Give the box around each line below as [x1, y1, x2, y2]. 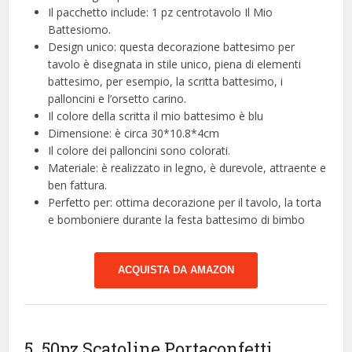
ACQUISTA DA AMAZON [118, 263, 234, 276]
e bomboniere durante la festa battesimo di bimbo [48, 211, 306, 227]
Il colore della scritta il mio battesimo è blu [48, 108, 264, 123]
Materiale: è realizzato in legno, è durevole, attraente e [48, 159, 327, 175]
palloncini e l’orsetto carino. [48, 90, 187, 106]
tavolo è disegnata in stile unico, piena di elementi [48, 56, 302, 71]
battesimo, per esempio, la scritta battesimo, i [48, 73, 284, 89]
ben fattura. [48, 177, 108, 192]
